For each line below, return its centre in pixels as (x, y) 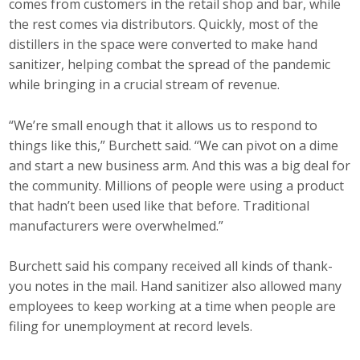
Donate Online (161, 52)
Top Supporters (164, 16)
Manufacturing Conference (201, 221)
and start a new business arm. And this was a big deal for (180, 165)
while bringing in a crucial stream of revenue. (145, 85)
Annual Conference (175, 184)
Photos (136, 257)
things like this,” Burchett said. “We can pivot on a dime (174, 145)
